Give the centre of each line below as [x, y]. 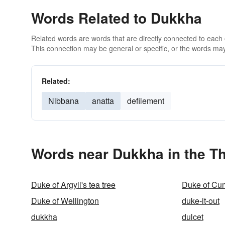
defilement [146, 101]
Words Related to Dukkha [117, 18]
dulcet [193, 217]
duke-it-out [201, 201]
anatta [103, 101]
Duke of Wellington [65, 201]
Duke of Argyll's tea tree [73, 185]
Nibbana [64, 101]
